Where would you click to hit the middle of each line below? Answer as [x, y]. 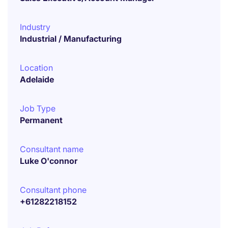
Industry [35, 27]
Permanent [41, 120]
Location [36, 68]
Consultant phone [53, 190]
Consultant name [52, 149]
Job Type [38, 108]
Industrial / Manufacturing [71, 39]
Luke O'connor [49, 161]
